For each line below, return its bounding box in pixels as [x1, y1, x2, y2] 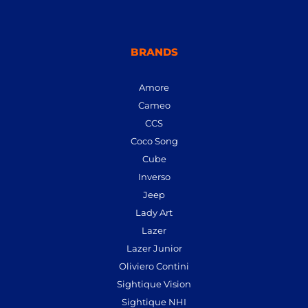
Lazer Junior [126, 243, 182, 254]
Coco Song [130, 135, 178, 146]
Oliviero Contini [119, 261, 189, 272]
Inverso [137, 171, 170, 182]
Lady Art [135, 207, 173, 218]
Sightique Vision [117, 278, 191, 289]
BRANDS [130, 45, 178, 58]
